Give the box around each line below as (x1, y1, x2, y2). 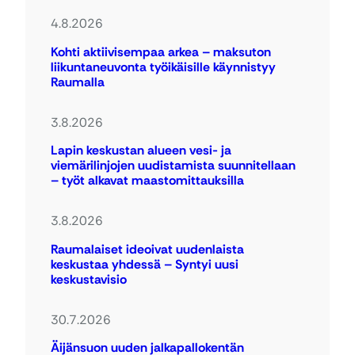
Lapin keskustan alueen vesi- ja (51, 142, 231, 159)
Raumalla (51, 73, 114, 90)
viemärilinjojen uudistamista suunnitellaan (51, 157, 296, 174)
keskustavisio (51, 270, 127, 288)
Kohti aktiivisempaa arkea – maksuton (51, 43, 271, 60)
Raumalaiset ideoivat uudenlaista (51, 240, 244, 258)
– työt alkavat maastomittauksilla (51, 172, 244, 189)
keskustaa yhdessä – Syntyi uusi (51, 255, 239, 273)
